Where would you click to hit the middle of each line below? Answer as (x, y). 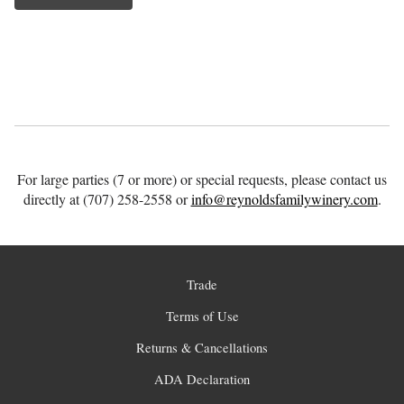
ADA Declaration (202, 380)
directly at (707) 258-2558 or (107, 199)
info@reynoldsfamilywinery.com (284, 199)
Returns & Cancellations (202, 348)
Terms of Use (202, 317)
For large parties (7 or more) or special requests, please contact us (202, 179)
